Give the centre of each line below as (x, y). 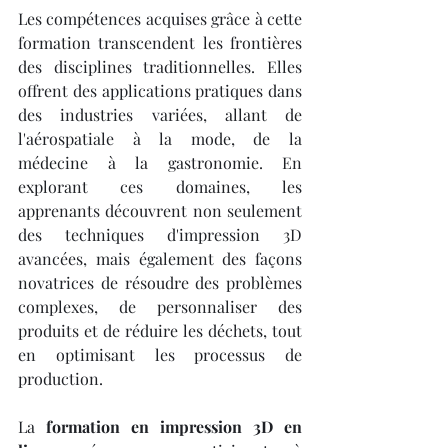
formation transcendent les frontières (160, 42)
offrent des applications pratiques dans (160, 90)
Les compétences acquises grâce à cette (160, 18)
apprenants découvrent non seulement (160, 210)
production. (60, 378)
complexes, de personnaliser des (160, 306)
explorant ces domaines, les (160, 186)
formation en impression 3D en (174, 426)
